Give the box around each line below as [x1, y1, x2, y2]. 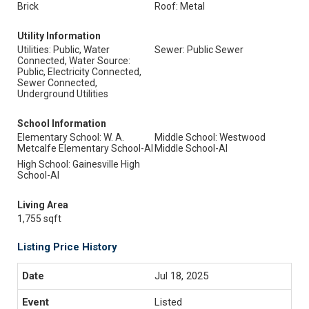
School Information [17, 118, 106, 129]
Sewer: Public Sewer [154, 44, 243, 55]
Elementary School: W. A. [17, 132, 124, 143]
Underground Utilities [17, 88, 108, 99]
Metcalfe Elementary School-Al [17, 143, 153, 154]
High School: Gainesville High [17, 159, 140, 170]
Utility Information [17, 30, 101, 41]
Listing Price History [17, 241, 117, 253]
